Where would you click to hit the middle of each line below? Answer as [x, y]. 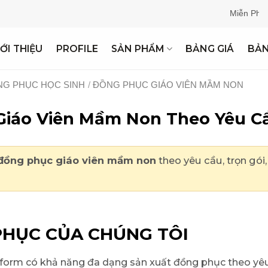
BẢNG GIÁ [210, 48]
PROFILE [77, 48]
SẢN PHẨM [138, 48]
